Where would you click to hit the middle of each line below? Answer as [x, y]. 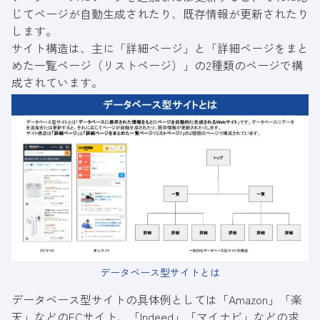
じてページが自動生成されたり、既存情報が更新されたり [160, 14]
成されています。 [57, 82]
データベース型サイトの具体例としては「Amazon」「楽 [157, 300]
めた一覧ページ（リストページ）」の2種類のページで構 [157, 65]
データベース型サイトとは [160, 272]
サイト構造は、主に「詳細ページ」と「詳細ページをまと [160, 48]
